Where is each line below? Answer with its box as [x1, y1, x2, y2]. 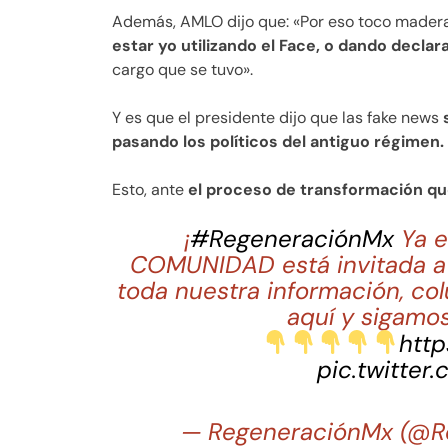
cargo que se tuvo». [112, 59, 253, 80]
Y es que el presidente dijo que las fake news [112, 107, 439, 128]
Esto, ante [112, 179, 188, 200]
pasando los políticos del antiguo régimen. [112, 131, 444, 152]
